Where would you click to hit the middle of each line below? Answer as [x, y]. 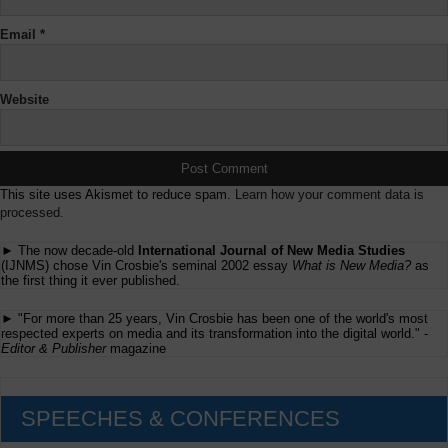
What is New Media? [351, 266]
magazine [136, 348]
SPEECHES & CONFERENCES [180, 419]
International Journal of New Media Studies [271, 251]
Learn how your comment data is [329, 195]
